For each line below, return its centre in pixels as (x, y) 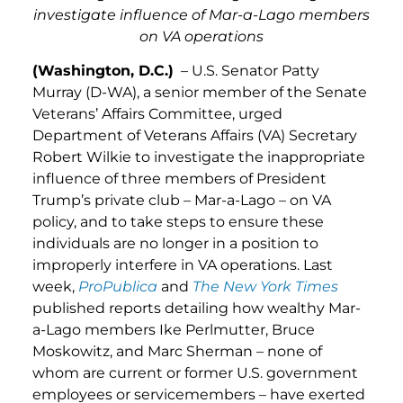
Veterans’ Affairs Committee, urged (157, 114)
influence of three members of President (179, 179)
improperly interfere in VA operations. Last (183, 265)
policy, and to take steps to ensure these (178, 222)
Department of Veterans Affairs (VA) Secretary (195, 136)
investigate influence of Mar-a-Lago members (201, 14)
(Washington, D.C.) (103, 71)
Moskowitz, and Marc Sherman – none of (177, 352)
